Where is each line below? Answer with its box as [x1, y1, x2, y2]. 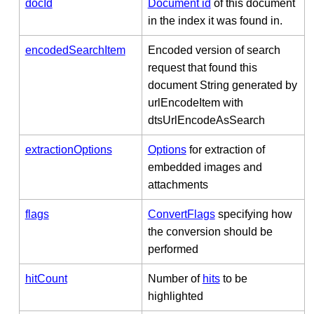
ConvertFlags [147, 207, 215, 220]
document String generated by [147, 78, 297, 91]
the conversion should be [147, 225, 273, 238]
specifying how [214, 207, 292, 220]
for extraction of [186, 143, 265, 156]
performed [147, 243, 198, 255]
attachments [147, 178, 208, 191]
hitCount [25, 272, 67, 285]
